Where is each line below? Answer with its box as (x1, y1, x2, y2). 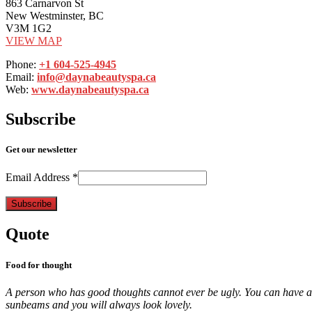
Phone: (6, 58, 39, 71)
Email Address (6, 171, 72, 184)
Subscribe (6, 110, 76, 129)
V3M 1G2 (6, 22, 52, 35)
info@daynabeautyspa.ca (37, 71, 156, 84)
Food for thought (6, 259, 72, 270)
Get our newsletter (6, 144, 77, 155)
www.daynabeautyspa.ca (31, 84, 149, 96)
